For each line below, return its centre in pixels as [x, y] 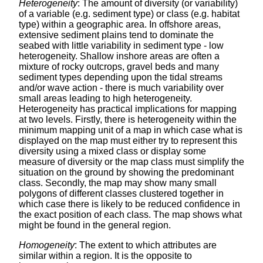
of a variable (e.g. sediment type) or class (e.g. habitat [129, 14]
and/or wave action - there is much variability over [121, 88]
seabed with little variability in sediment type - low [121, 46]
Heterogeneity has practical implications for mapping [128, 109]
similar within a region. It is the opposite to [105, 256]
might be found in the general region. [95, 225]
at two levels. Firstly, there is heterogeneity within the [128, 120]
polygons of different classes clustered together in [121, 194]
